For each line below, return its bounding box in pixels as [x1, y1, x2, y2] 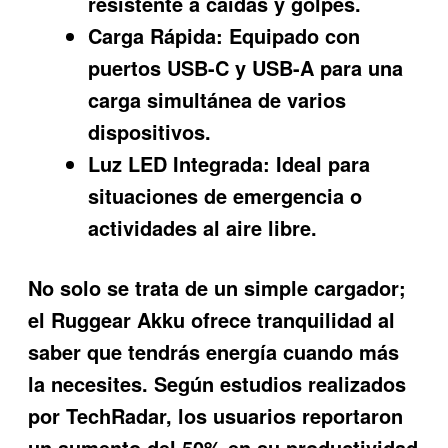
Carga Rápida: [88, 20, 224, 50]
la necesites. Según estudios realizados [28, 369, 407, 399]
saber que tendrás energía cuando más [28, 337, 400, 367]
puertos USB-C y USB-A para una [88, 52, 404, 82]
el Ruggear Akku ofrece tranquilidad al [28, 305, 396, 335]
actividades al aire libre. [88, 212, 318, 242]
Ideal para [270, 148, 371, 178]
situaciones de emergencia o [88, 180, 363, 210]
